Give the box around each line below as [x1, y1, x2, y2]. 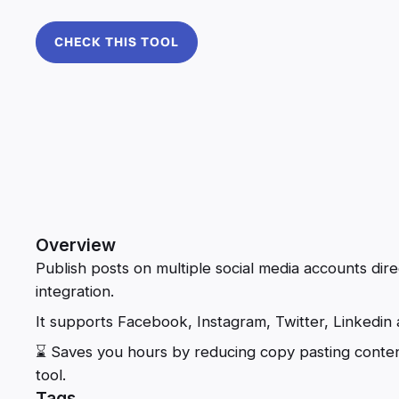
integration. [36, 281, 114, 300]
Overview [36, 233, 116, 256]
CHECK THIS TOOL [54, 33, 179, 50]
